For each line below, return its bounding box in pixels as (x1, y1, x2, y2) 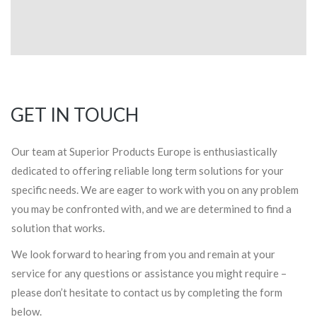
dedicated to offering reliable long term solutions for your (11, 164, 284, 177)
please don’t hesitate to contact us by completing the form (11, 286, 282, 299)
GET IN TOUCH (11, 103, 139, 126)
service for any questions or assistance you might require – (11, 267, 287, 279)
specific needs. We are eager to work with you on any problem (11, 183, 299, 196)
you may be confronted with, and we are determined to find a (11, 202, 292, 215)
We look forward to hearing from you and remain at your (11, 248, 275, 260)
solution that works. (11, 221, 105, 234)
